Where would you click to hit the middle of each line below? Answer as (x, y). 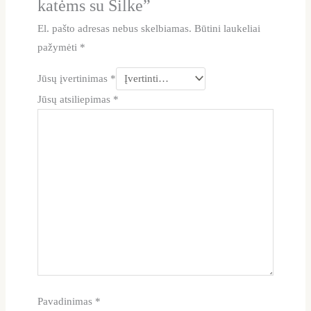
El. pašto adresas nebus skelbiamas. (114, 29)
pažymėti (58, 48)
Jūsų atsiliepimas (75, 100)
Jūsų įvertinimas (74, 78)
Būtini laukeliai (227, 29)
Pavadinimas (66, 301)
